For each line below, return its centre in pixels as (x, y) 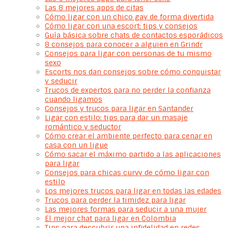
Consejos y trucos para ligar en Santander (119, 108)
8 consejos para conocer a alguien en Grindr (124, 44)
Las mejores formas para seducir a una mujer (126, 209)
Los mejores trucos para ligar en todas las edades (133, 191)
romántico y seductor (83, 126)
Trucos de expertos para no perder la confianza (128, 90)
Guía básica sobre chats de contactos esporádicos (134, 35)
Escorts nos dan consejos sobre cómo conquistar (133, 72)
